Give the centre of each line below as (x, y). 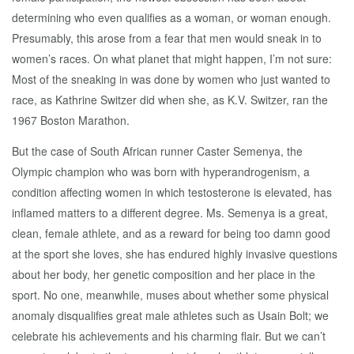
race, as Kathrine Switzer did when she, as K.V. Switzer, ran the (170, 100)
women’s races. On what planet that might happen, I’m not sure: (172, 58)
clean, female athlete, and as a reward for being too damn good (171, 233)
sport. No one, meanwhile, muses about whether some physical (170, 295)
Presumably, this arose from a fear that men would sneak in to (167, 38)
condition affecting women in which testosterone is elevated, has (172, 192)
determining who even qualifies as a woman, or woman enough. (171, 17)
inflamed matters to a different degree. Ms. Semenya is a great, (170, 213)
